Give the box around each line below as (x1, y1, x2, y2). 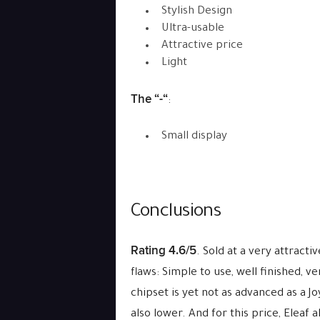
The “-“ (130, 92, 168, 106)
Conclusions (130, 203, 221, 223)
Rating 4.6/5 (130, 244, 196, 258)
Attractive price (161, 40, 243, 52)
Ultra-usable (161, 23, 224, 35)
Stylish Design (161, 6, 232, 18)
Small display (161, 131, 227, 143)
